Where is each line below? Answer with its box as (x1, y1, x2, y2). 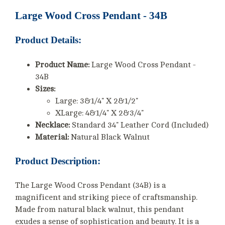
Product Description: (15, 155, 100, 166)
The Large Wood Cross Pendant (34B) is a (15, 181, 166, 190)
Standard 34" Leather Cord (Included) (70, 120, 208, 130)
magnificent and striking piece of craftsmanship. (15, 193, 197, 202)
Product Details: (15, 35, 81, 46)
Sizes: (35, 84, 55, 93)
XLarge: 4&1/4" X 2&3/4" (55, 108, 144, 118)
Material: (35, 132, 69, 142)
